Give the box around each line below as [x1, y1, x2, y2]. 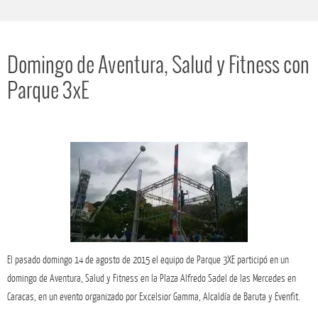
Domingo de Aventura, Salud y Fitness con [7, 55, 309, 78]
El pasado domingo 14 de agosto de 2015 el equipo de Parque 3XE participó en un [7, 254, 289, 266]
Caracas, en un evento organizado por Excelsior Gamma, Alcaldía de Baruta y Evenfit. [7, 291, 300, 303]
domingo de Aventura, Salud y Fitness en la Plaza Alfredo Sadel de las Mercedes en [7, 273, 296, 285]
